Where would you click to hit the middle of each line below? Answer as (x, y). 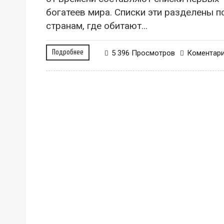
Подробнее (68, 52)
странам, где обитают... (97, 25)
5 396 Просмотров (143, 53)
